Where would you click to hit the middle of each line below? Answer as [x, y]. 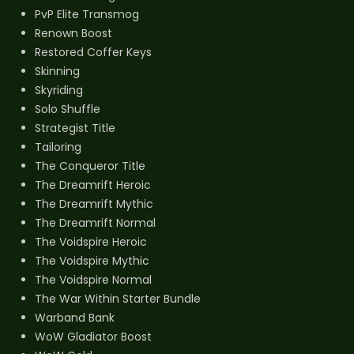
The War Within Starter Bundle [118, 298]
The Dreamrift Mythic [94, 203]
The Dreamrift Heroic [93, 185]
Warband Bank [75, 317]
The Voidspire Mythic [92, 260]
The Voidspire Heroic [91, 241]
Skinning [57, 71]
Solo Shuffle [68, 109]
